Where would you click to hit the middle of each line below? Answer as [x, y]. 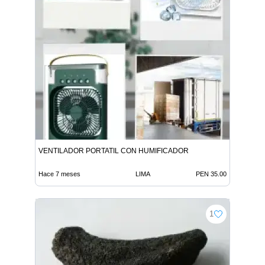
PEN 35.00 [211, 174]
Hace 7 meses [59, 174]
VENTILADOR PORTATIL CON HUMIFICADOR [114, 151]
